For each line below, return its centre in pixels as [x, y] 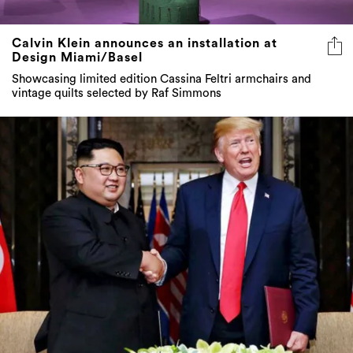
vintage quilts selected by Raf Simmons [117, 94]
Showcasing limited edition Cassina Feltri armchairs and [162, 80]
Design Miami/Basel [77, 58]
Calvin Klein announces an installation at [145, 44]
